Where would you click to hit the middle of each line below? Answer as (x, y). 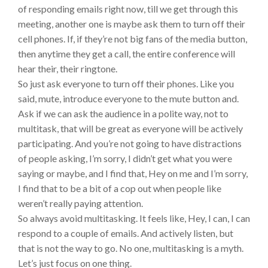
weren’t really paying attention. (80, 203)
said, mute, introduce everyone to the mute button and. (128, 99)
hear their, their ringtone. (68, 69)
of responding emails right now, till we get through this (128, 9)
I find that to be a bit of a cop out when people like (120, 188)
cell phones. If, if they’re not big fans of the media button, (133, 39)
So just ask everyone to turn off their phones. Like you (126, 84)
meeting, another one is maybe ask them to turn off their (132, 24)
